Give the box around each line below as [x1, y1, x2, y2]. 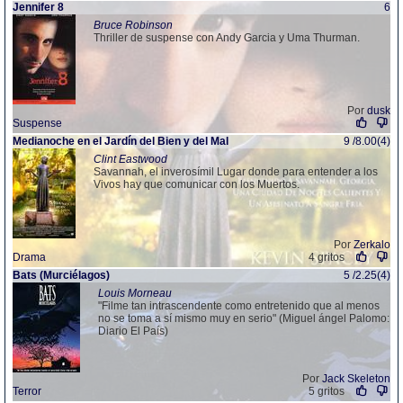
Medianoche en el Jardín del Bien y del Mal [13, 135, 228, 148]
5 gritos [308, 385, 345, 398]
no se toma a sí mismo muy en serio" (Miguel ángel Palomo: [98, 312, 390, 325]
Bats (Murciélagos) [13, 269, 110, 282]
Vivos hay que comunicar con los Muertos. [94, 178, 300, 191]
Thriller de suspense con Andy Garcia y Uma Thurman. [94, 31, 360, 44]
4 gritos [308, 251, 345, 264]
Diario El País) [98, 325, 168, 337]
